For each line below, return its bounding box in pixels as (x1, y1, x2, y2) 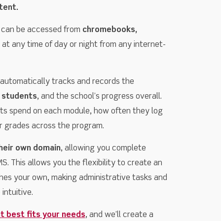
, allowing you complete (60, 145, 146, 153)
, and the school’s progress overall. (37, 93, 162, 101)
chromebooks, (82, 26, 137, 35)
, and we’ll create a (85, 211, 153, 220)
